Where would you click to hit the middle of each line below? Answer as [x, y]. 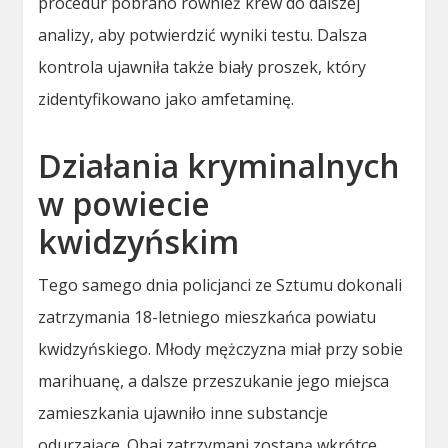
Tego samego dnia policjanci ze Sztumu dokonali [220, 284]
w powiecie [124, 203]
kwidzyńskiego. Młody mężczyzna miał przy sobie [221, 348]
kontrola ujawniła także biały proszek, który [202, 66]
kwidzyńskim [139, 241]
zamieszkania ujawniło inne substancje [183, 412]
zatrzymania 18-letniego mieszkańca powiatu [207, 316]
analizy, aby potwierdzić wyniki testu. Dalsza [203, 34]
